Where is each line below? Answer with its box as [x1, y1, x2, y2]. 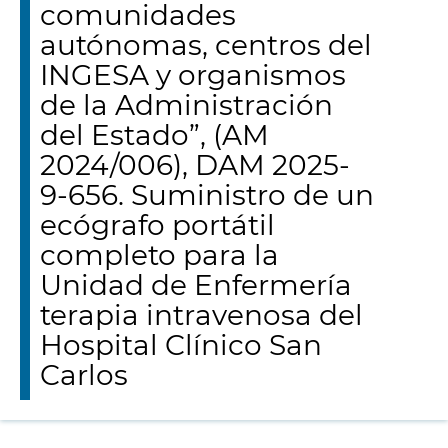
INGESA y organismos [40, 58, 346, 92]
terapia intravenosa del [40, 298, 363, 332]
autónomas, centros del [40, 28, 372, 62]
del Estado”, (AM [40, 118, 269, 152]
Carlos [40, 358, 128, 392]
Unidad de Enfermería [40, 268, 352, 302]
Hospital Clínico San [40, 328, 322, 362]
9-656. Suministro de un [40, 178, 374, 212]
